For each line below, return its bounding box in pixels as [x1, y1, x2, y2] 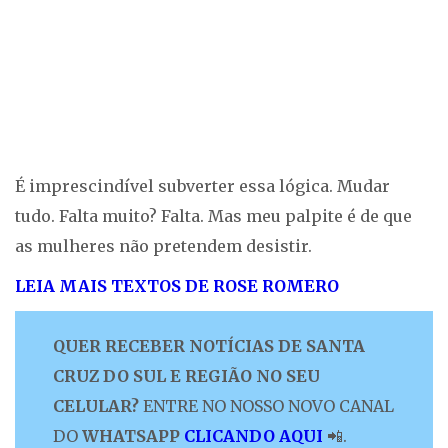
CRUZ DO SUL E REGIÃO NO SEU [53, 366, 320, 386]
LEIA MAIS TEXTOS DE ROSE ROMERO [15, 276, 339, 296]
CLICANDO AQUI [184, 426, 323, 446]
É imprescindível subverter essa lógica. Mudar [15, 176, 390, 196]
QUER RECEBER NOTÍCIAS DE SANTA [53, 336, 365, 356]
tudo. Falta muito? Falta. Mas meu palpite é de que [15, 206, 412, 226]
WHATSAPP [78, 426, 180, 446]
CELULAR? [53, 396, 139, 416]
